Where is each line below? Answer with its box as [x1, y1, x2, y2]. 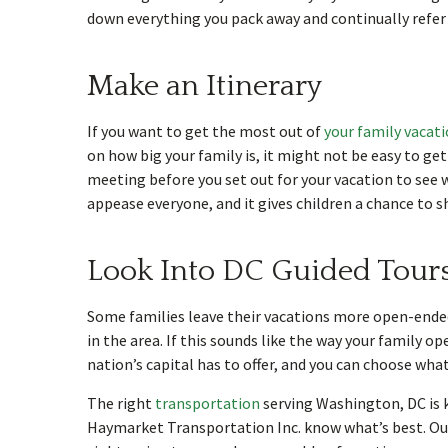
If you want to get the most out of [87, 121, 324, 141]
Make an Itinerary [87, 70, 322, 103]
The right [87, 393, 155, 413]
